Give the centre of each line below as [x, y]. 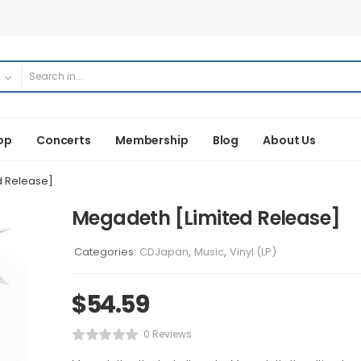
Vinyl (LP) [253, 252]
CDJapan [164, 252]
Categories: [105, 252]
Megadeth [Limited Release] [206, 218]
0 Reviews [167, 334]
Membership [151, 140]
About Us [290, 140]
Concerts [63, 140]
